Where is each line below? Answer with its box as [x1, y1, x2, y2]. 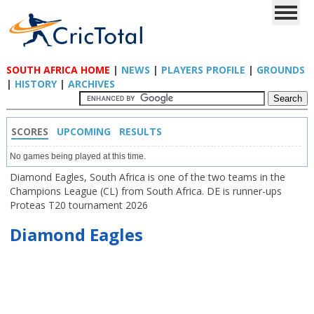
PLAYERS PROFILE [161, 63, 245, 76]
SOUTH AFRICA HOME [6, 63, 110, 76]
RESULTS [118, 125, 162, 138]
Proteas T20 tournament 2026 [9, 198, 148, 212]
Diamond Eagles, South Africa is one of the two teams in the [9, 170, 285, 184]
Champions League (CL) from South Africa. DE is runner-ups [9, 184, 282, 198]
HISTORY [14, 77, 57, 90]
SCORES [11, 125, 48, 138]
